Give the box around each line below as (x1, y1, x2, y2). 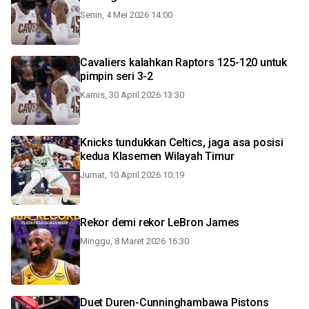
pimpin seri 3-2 (80, 70, 153, 83)
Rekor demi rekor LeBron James (80, 216, 240, 229)
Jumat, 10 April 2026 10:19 (80, 170, 184, 180)
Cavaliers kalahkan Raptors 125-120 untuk (80, 56, 287, 69)
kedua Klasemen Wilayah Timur (80, 150, 235, 163)
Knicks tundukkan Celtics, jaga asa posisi (80, 136, 283, 149)
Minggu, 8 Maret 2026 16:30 (80, 236, 189, 246)
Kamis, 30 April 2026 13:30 (80, 90, 184, 100)
